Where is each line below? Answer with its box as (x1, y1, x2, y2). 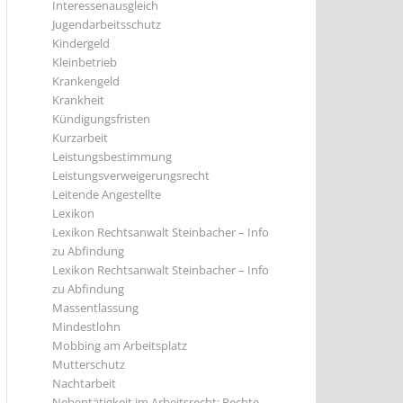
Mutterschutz (52, 356, 125, 372)
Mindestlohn (52, 318, 121, 335)
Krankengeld (52, 73, 120, 89)
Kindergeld (52, 35, 110, 51)
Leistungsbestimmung (52, 148, 172, 165)
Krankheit (52, 92, 104, 108)
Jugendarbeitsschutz (52, 16, 161, 32)
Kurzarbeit (52, 130, 108, 146)
